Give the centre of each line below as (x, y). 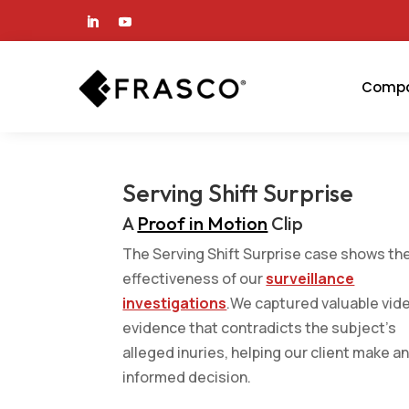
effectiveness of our (194, 279)
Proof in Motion (203, 224)
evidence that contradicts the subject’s (260, 328)
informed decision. (187, 378)
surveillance (310, 279)
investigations (175, 304)
